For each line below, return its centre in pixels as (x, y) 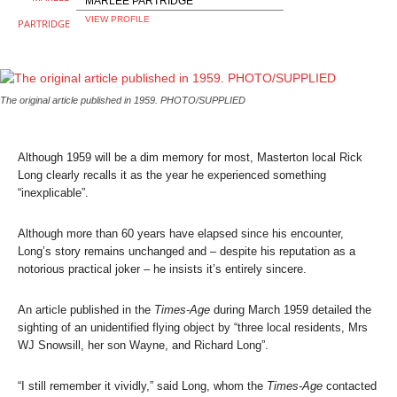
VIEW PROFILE (117, 19)
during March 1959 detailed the (291, 309)
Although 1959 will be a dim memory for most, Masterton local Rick (190, 157)
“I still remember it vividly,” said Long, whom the (142, 385)
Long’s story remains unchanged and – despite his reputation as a (187, 251)
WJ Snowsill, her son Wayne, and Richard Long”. (143, 345)
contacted (350, 385)
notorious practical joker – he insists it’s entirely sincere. (162, 269)
